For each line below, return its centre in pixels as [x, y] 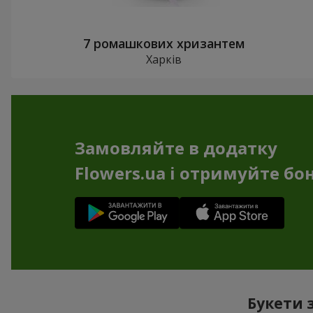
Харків [164, 60]
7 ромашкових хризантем [164, 44]
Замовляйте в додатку [176, 148]
